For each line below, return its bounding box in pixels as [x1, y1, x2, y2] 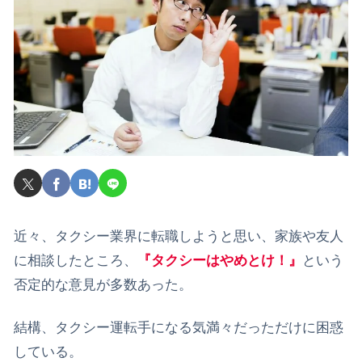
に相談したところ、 [14, 252, 137, 268]
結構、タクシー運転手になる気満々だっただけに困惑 [14, 320, 343, 336]
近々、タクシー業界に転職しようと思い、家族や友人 [14, 228, 343, 244]
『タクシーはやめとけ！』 [137, 252, 302, 268]
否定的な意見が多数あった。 [14, 276, 192, 293]
